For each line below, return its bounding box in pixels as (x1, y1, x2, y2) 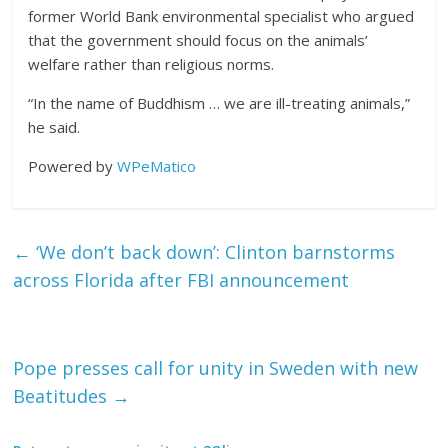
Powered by (28, 156, 118, 176)
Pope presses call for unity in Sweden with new (13, 356, 419, 380)
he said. (28, 117, 81, 137)
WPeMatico (117, 156, 197, 176)
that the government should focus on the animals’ (28, 30, 369, 50)
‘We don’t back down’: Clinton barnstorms (31, 240, 396, 264)
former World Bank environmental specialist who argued (28, 6, 415, 26)
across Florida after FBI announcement (13, 268, 350, 292)
